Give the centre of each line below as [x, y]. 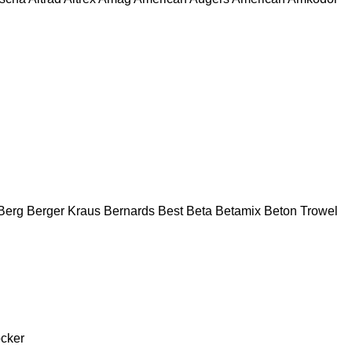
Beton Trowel [301, 211]
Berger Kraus [64, 211]
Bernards [129, 211]
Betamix [238, 211]
